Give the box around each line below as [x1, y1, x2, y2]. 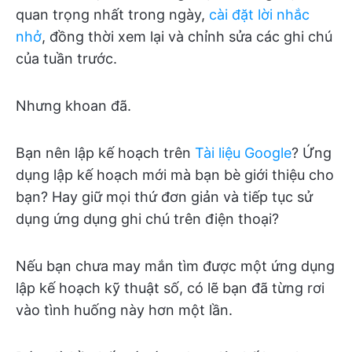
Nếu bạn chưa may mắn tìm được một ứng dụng [16, 258, 335, 274]
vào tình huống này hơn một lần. [16, 302, 233, 318]
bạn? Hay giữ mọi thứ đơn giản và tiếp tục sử [16, 189, 313, 205]
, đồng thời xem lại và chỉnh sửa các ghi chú [42, 28, 332, 45]
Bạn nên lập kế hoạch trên [16, 145, 195, 161]
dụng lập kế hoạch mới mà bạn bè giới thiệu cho [16, 167, 334, 183]
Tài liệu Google [195, 145, 291, 161]
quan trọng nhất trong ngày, [16, 6, 209, 23]
